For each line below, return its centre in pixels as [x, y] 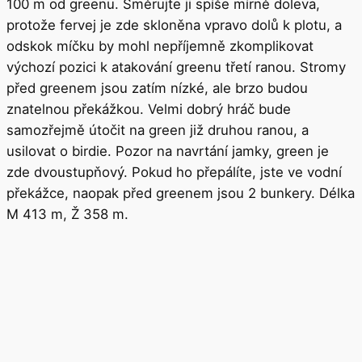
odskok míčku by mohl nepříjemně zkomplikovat [160, 46]
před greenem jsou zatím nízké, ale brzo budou [157, 88]
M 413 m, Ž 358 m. [67, 214]
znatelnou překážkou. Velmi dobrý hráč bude [149, 109]
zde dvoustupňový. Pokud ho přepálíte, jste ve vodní [174, 172]
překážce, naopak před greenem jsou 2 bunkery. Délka [181, 193]
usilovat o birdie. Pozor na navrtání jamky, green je [168, 151]
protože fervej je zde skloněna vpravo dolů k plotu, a [174, 25]
